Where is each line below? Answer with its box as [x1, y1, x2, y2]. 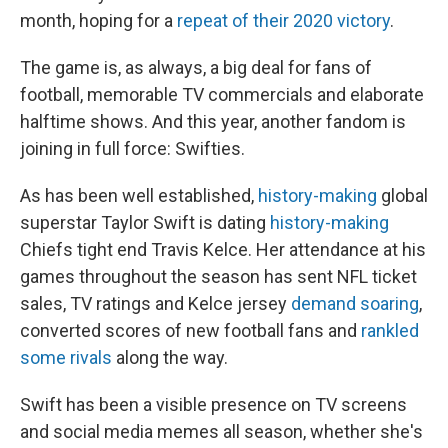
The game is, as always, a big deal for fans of [20, 57, 372, 78]
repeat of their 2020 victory [177, 10, 390, 31]
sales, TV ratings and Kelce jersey [20, 293, 291, 314]
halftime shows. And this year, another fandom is [20, 111, 406, 132]
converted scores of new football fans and [20, 320, 361, 341]
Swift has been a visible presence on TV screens [20, 394, 407, 415]
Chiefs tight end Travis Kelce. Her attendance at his [20, 239, 426, 260]
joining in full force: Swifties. [20, 138, 245, 159]
